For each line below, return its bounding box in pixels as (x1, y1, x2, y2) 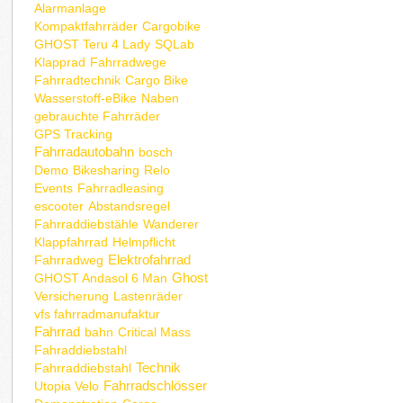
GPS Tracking (34, 126, 113, 141)
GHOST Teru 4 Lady (34, 36, 151, 51)
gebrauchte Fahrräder (34, 108, 161, 123)
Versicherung (34, 288, 110, 303)
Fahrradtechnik (34, 72, 121, 87)
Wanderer (143, 216, 200, 231)
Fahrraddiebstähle (34, 216, 139, 231)
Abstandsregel (88, 198, 171, 213)
